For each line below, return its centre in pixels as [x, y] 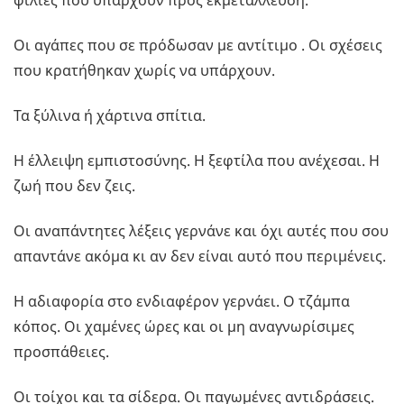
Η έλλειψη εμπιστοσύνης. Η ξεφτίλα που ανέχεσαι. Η [197, 161]
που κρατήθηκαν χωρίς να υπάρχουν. [144, 71]
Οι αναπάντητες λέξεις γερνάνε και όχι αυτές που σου [201, 231]
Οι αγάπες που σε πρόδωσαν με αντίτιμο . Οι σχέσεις [198, 46]
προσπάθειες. [61, 352]
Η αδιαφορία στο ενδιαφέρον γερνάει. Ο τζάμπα [182, 302]
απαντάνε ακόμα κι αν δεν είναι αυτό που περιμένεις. [200, 257]
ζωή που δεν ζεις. [74, 186]
